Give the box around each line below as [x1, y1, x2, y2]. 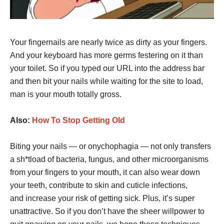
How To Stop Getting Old [32, 115, 125, 124]
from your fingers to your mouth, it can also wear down [10, 167, 200, 176]
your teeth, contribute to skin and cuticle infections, [10, 180, 187, 189]
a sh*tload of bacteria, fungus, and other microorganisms [10, 154, 208, 163]
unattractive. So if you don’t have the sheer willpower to [10, 206, 204, 215]
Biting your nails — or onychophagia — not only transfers [10, 141, 211, 150]
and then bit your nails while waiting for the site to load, [10, 76, 203, 85]
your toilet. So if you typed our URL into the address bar [10, 63, 204, 72]
